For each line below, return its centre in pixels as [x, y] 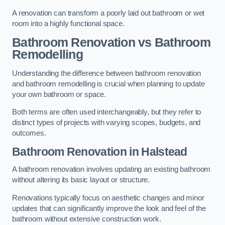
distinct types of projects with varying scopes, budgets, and [106, 123]
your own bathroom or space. [59, 94]
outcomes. [29, 133]
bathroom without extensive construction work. [87, 219]
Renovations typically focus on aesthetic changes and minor [108, 198]
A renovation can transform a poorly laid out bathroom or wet [108, 13]
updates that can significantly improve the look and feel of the [109, 208]
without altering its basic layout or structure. [81, 180]
